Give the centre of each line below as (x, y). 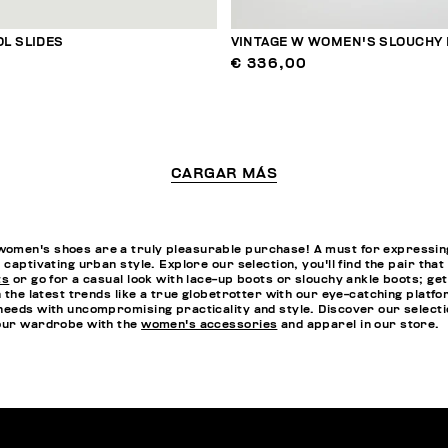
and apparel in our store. (358, 324)
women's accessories (209, 324)
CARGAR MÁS (224, 173)
